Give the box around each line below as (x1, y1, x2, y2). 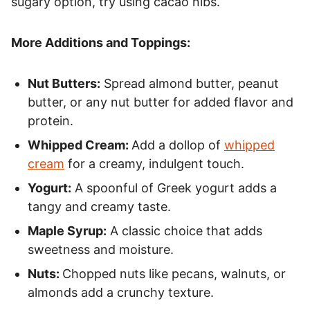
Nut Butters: (28, 75, 100, 91)
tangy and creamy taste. (28, 199, 171, 214)
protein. (28, 113, 73, 128)
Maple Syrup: (28, 223, 107, 238)
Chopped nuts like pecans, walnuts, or (62, 266, 286, 281)
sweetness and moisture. (28, 241, 174, 257)
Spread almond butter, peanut (100, 75, 279, 91)
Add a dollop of (131, 137, 224, 152)
